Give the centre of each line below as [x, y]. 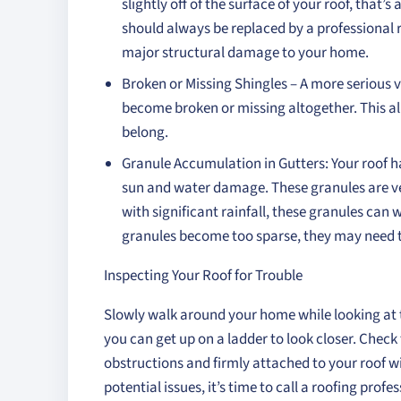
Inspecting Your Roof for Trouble [203, 276]
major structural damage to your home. [245, 53]
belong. [145, 132]
